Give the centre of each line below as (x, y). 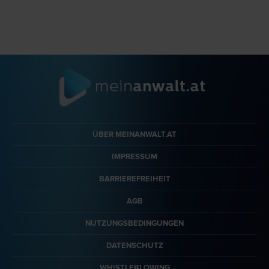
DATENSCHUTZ (134, 245)
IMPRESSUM (134, 156)
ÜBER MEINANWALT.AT (134, 134)
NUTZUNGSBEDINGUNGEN (134, 223)
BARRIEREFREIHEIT (134, 179)
